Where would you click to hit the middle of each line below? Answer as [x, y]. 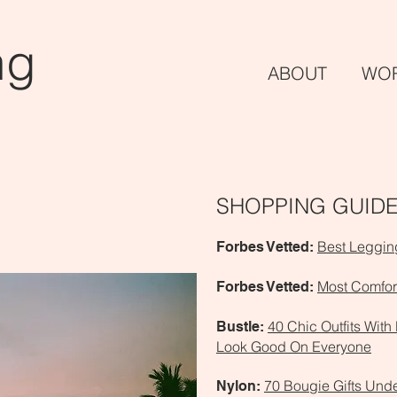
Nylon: [238, 386]
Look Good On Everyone [294, 346]
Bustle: [240, 327]
